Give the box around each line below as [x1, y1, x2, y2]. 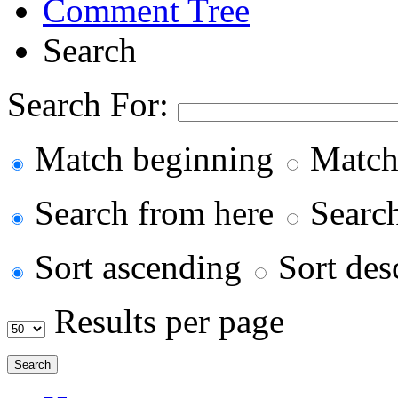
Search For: [7, 85, 178, 123]
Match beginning [26, 139, 283, 178]
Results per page [45, 302, 284, 340]
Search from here [26, 194, 283, 232]
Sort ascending [26, 248, 251, 286]
